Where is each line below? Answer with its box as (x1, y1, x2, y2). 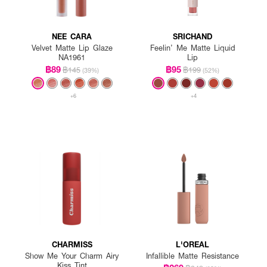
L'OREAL (176, 238, 210, 250)
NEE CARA (52, 30, 92, 42)
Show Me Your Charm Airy (25, 250, 119, 262)
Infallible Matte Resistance (146, 250, 240, 262)
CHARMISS (51, 238, 92, 250)
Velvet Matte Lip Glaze (31, 42, 113, 53)
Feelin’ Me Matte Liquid (150, 42, 235, 53)
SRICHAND (173, 30, 213, 42)
